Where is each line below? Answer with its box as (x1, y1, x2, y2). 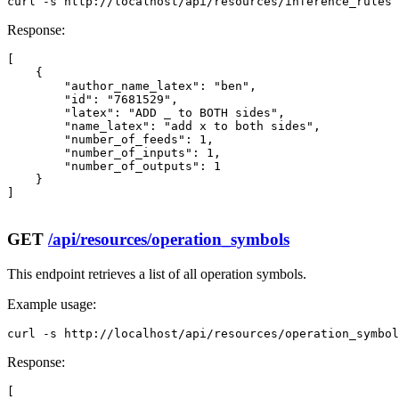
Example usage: (7, 296, 96, 312)
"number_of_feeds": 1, (7, 133, 214, 147)
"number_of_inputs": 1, (7, 146, 221, 160)
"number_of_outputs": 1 (7, 159, 221, 174)
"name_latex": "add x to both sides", (7, 119, 321, 134)
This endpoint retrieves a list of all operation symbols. (7, 265, 306, 281)
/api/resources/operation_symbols (48, 230, 289, 248)
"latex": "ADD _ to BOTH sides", (7, 106, 285, 120)
